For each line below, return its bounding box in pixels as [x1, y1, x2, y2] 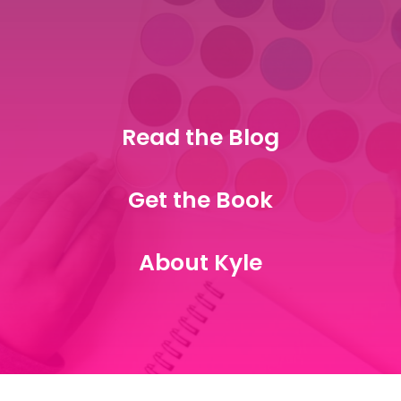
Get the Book [127, 184, 273, 217]
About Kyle [138, 247, 262, 279]
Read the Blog [121, 122, 279, 154]
